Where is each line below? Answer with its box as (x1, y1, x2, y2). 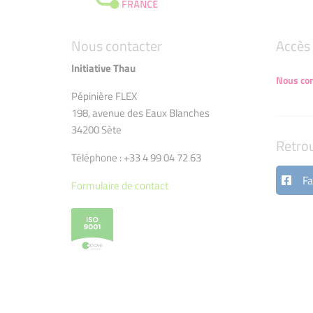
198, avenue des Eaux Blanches (71, 105, 210, 122)
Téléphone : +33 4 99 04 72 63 (71, 150, 201, 166)
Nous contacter (71, 35, 162, 57)
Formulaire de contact (71, 177, 168, 194)
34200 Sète (71, 122, 122, 138)
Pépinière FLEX (71, 88, 137, 105)
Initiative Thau (71, 60, 136, 77)
